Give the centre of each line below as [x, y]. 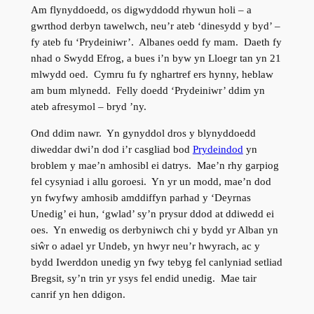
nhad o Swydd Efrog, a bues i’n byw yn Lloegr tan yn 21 [156, 59]
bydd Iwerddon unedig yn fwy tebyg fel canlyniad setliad [156, 262]
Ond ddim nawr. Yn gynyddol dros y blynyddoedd [143, 134]
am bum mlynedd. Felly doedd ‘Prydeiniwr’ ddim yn [148, 91]
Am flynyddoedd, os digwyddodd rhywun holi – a [141, 10]
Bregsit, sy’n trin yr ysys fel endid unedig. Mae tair [143, 279]
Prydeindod [218, 150]
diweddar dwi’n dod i [77, 150]
